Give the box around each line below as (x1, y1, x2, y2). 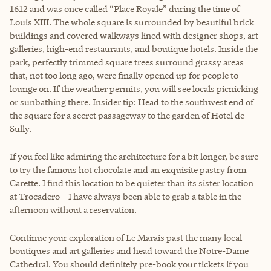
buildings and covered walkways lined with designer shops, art (10, 30, 258, 42)
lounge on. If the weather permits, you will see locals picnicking (10, 83, 258, 95)
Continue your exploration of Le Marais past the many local (10, 232, 242, 244)
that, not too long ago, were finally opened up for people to (10, 70, 238, 82)
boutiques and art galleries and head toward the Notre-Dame (10, 245, 249, 257)
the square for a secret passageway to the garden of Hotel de (10, 109, 244, 122)
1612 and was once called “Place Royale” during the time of (10, 3, 240, 15)
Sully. (10, 123, 31, 135)
